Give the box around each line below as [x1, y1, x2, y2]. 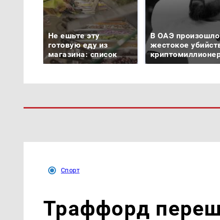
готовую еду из [48, 40, 108, 50]
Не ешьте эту [48, 30, 100, 40]
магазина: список [48, 49, 117, 59]
